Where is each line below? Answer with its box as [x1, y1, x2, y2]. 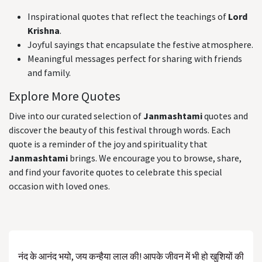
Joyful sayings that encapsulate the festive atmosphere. [27, 39, 253, 50]
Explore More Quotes [9, 88, 120, 104]
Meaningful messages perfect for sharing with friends [27, 53, 242, 64]
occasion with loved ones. [9, 180, 110, 192]
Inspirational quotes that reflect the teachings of [27, 11, 228, 22]
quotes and [202, 110, 248, 122]
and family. [27, 67, 71, 78]
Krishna [27, 25, 60, 36]
